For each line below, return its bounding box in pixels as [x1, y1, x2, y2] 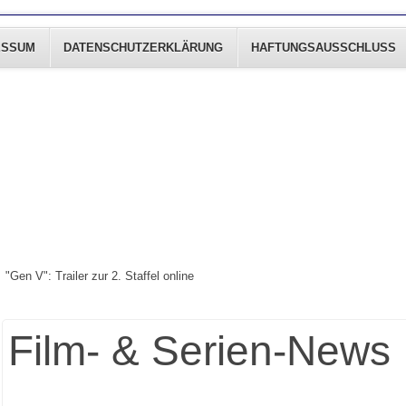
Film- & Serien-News [8, 326, 391, 374]
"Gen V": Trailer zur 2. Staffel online [5, 269, 194, 284]
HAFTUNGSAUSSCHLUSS [251, 40, 396, 54]
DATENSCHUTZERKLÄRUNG [63, 40, 223, 54]
